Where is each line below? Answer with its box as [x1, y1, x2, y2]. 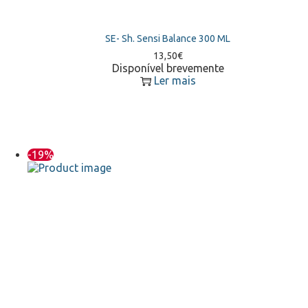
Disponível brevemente [111, 61, 224, 74]
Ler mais [153, 74, 196, 87]
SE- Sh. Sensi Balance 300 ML [105, 32, 230, 44]
